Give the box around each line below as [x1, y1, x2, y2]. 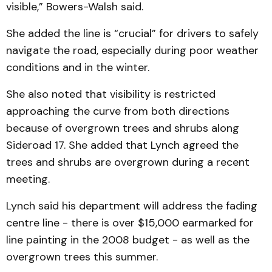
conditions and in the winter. [6, 60, 149, 75]
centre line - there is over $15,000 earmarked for [6, 216, 254, 230]
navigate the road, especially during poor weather [6, 43, 259, 58]
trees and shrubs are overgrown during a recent [6, 155, 250, 169]
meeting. [6, 172, 50, 186]
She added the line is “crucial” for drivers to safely [6, 26, 259, 41]
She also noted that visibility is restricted [6, 87, 216, 101]
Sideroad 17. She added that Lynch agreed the [6, 138, 239, 152]
